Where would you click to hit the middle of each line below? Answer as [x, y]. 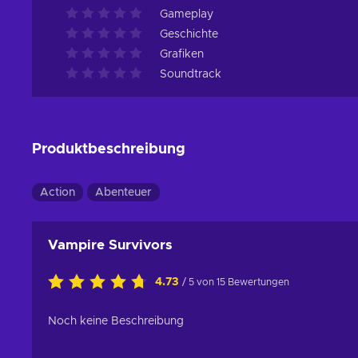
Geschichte [189, 35]
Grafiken [182, 55]
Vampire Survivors [110, 245]
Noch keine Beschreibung [116, 322]
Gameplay [187, 15]
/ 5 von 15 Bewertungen [236, 282]
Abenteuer [123, 193]
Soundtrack [191, 75]
